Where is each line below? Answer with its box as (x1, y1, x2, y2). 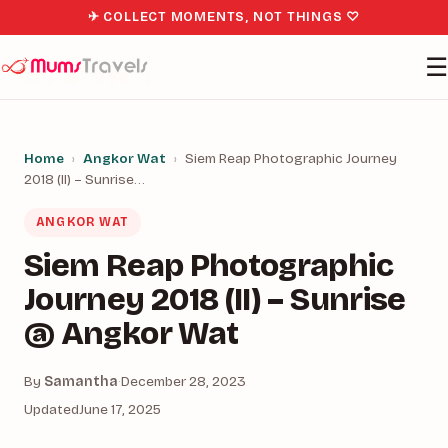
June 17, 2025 (79, 401, 161, 418)
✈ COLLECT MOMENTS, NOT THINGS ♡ (87, 9, 361, 25)
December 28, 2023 (121, 373, 246, 390)
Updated (24, 401, 79, 418)
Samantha (44, 373, 118, 390)
